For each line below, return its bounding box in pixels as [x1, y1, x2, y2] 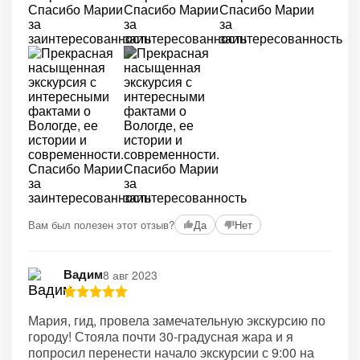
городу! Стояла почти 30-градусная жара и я [28, 327, 293, 346]
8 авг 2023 [103, 266, 157, 283]
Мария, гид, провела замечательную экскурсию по [28, 311, 325, 329]
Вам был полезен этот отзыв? [28, 216, 174, 232]
